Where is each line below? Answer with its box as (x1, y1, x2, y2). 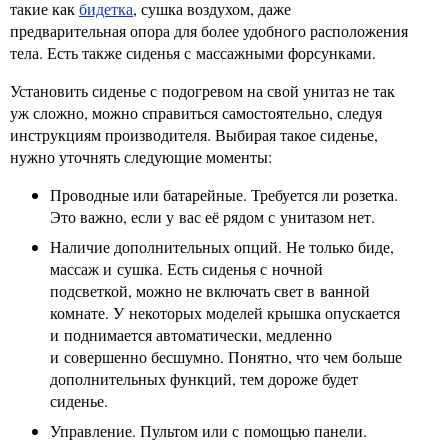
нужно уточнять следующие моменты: (10, 146, 272, 167)
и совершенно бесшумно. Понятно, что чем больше (50, 346, 402, 367)
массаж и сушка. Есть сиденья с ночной (50, 258, 323, 279)
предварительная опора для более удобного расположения (10, 20, 408, 41)
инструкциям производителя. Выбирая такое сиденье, (10, 124, 378, 145)
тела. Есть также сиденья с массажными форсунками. (10, 42, 376, 63)
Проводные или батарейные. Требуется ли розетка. (50, 184, 398, 205)
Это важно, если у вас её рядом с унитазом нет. (50, 206, 375, 227)
